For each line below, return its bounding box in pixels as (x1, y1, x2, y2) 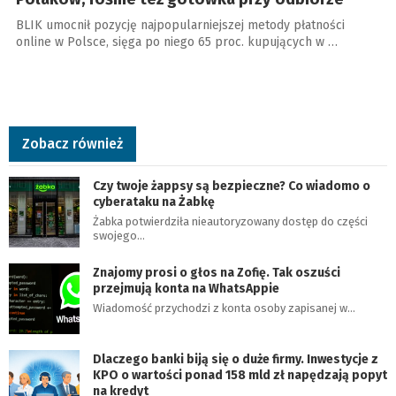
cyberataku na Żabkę (93, 194, 215, 210)
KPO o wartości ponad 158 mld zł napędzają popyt (93, 368, 387, 384)
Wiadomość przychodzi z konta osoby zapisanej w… (93, 301, 355, 316)
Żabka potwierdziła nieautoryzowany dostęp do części (93, 215, 368, 229)
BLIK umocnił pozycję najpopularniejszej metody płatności (15, 18, 345, 34)
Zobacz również (22, 135, 123, 153)
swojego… (93, 229, 145, 243)
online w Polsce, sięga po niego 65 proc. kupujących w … (15, 34, 338, 50)
